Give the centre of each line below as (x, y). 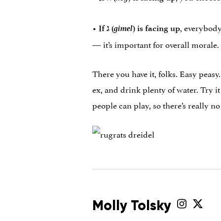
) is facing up (156, 28)
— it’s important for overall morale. (156, 44)
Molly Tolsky (132, 205)
